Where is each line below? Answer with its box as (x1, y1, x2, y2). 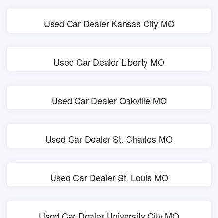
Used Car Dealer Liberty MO (54, 55, 164, 68)
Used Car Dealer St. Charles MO (45, 132, 173, 145)
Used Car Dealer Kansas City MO (43, 17, 175, 30)
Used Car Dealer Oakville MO (51, 94, 167, 107)
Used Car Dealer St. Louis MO (50, 171, 168, 183)
